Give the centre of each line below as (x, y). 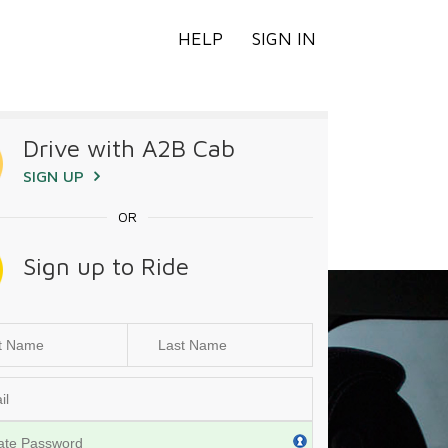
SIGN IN (283, 38)
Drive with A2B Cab (128, 148)
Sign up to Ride (105, 266)
